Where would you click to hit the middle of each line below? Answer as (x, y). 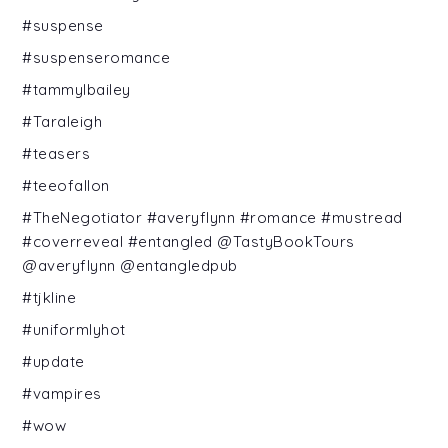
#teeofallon (66, 185)
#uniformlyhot (74, 329)
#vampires (62, 393)
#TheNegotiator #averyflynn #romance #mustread (212, 217)
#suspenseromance (96, 57)
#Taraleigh (62, 121)
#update (53, 361)
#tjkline (49, 297)
